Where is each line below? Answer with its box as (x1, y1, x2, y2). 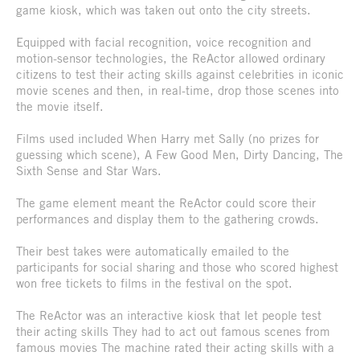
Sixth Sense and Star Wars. (16, 163, 162, 178)
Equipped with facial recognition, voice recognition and (16, 35, 311, 50)
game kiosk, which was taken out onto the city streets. (16, 2, 311, 18)
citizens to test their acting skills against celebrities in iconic (16, 67, 344, 82)
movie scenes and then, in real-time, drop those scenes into (16, 83, 339, 98)
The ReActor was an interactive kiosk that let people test (16, 308, 321, 323)
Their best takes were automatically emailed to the (16, 243, 289, 259)
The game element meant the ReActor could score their (16, 195, 316, 211)
